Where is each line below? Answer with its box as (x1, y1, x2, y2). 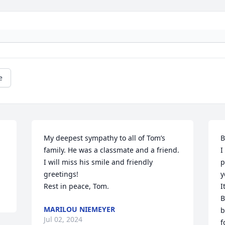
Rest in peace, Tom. (44, 181, 109, 191)
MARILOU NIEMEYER (44, 204, 116, 214)
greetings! (44, 169, 83, 179)
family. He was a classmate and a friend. (44, 145, 180, 155)
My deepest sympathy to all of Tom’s (44, 133, 166, 143)
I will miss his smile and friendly (44, 157, 153, 167)
